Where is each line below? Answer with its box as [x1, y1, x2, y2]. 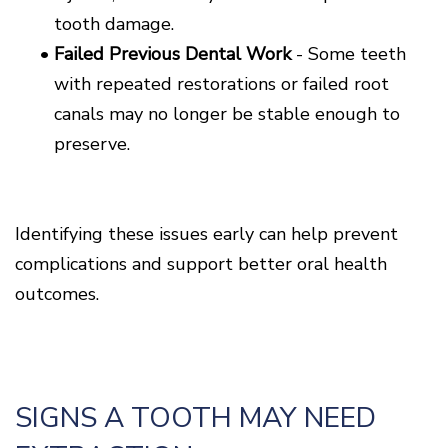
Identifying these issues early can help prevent [15, 221, 398, 246]
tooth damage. [54, 11, 174, 36]
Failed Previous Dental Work [54, 41, 291, 66]
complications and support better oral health [15, 251, 387, 276]
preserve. [54, 131, 130, 156]
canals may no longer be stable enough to [54, 101, 400, 126]
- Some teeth [291, 41, 406, 66]
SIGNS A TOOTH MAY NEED [15, 398, 376, 437]
